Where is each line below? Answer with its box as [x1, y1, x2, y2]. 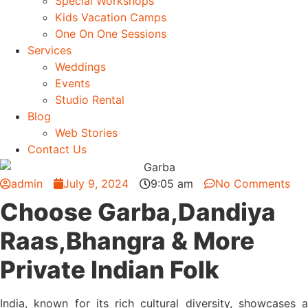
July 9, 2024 [63, 176, 129, 190]
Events [55, 76, 90, 90]
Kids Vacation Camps [55, 10, 166, 24]
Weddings [55, 60, 106, 74]
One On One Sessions [55, 27, 166, 41]
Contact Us [27, 142, 87, 156]
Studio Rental [55, 93, 124, 107]
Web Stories [55, 126, 118, 140]
